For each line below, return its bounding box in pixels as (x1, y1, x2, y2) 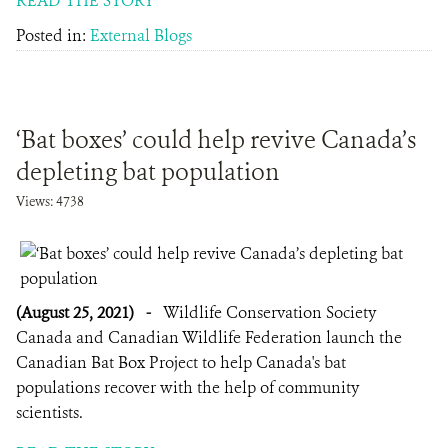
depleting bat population (16, 156, 280, 188)
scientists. (16, 402, 87, 423)
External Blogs (90, 25, 192, 46)
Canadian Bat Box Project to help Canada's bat (16, 352, 346, 373)
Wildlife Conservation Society (163, 302, 376, 323)
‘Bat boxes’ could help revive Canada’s (16, 124, 416, 156)
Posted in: (16, 25, 90, 46)
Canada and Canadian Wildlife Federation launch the (16, 327, 402, 348)
